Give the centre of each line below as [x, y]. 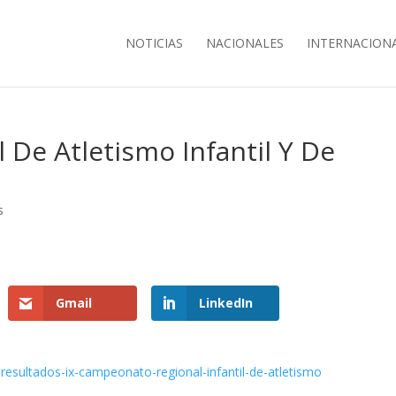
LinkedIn [225, 303]
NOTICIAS [154, 43]
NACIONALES [244, 43]
